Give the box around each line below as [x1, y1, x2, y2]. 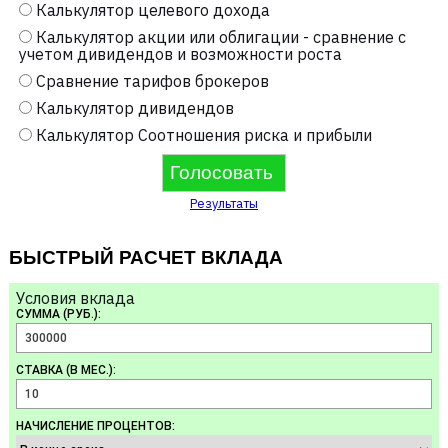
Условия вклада [15, 288, 135, 309]
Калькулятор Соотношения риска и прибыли [35, 125, 372, 146]
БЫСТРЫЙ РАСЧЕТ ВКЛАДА [8, 247, 283, 269]
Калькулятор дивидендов [35, 98, 234, 119]
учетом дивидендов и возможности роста [18, 44, 342, 65]
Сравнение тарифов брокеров [35, 71, 269, 92]
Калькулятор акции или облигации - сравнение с [35, 27, 406, 48]
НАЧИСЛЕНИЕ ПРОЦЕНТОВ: [15, 419, 175, 434]
